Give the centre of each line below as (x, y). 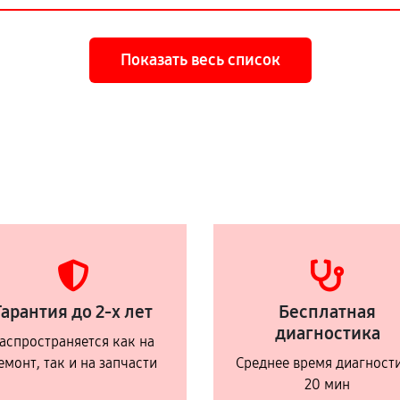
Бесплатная (327, 312)
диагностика (327, 333)
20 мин (327, 385)
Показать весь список (200, 60)
